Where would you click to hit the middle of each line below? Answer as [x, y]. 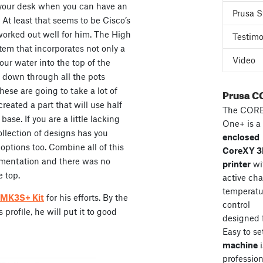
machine [240, 245]
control [236, 204]
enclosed [241, 137]
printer [236, 164]
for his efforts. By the [86, 198]
